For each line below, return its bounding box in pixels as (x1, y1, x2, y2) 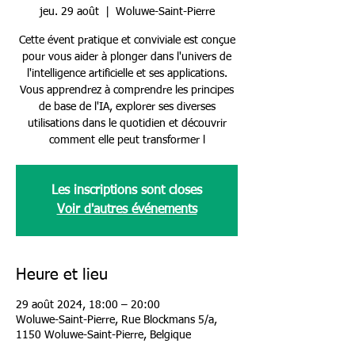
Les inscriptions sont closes (52, 185, 202, 197)
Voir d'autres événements (56, 204, 197, 216)
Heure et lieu (16, 267, 108, 283)
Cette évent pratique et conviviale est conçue (18, 35, 235, 46)
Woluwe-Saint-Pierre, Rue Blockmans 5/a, (16, 315, 217, 326)
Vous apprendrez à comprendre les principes (20, 85, 234, 96)
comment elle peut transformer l (48, 135, 205, 146)
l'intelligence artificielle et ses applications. (26, 68, 227, 79)
